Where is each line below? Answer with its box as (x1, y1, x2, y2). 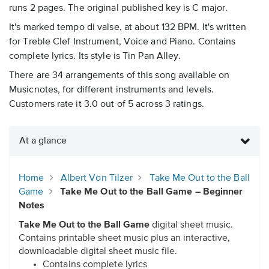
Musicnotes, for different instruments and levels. (9, 85, 214, 95)
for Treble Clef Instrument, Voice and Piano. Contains (9, 37, 236, 47)
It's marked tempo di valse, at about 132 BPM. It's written (9, 23, 246, 33)
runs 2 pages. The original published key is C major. (9, 4, 228, 14)
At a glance (19, 136, 67, 147)
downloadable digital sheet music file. (19, 247, 177, 257)
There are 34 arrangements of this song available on (9, 71, 230, 81)
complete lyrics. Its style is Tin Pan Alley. (9, 52, 181, 62)
